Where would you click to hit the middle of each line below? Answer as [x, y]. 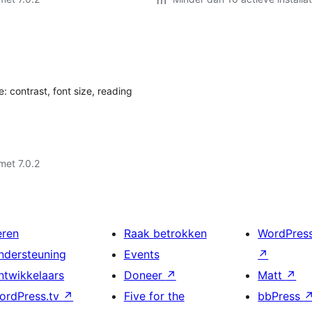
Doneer [145, 275]
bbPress [281, 296]
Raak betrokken [165, 233]
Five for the [154, 296]
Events [141, 254]
